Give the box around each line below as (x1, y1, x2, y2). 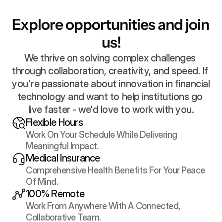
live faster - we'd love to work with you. (28, 104, 194, 115)
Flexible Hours (26, 116, 83, 128)
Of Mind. (26, 176, 58, 187)
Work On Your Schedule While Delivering (26, 129, 177, 140)
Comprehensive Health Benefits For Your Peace (26, 165, 205, 175)
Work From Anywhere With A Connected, (26, 201, 180, 211)
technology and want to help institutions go (17, 91, 203, 103)
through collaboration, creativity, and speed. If (12, 65, 208, 77)
